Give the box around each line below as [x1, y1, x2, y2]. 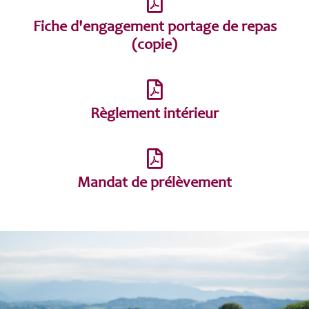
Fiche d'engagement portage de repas [32, 19, 277, 35]
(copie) [132, 37, 177, 53]
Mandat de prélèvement [77, 175, 232, 191]
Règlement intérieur [90, 106, 219, 122]
